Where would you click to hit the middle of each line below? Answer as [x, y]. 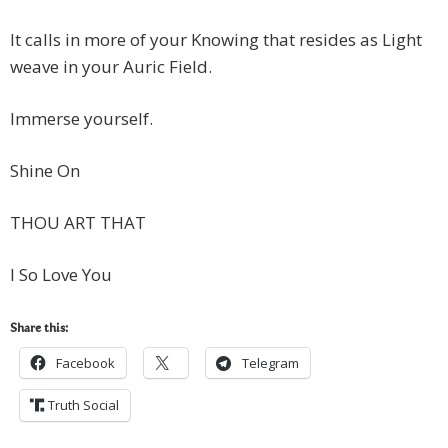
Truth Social [83, 405]
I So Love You [61, 275]
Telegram [270, 363]
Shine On [45, 171]
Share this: [39, 329]
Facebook [85, 363]
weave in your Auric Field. [111, 67]
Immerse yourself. [81, 119]
